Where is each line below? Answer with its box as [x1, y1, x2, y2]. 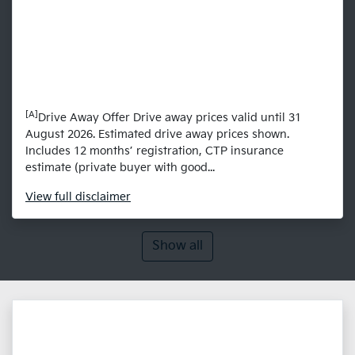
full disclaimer [55, 190, 131, 204]
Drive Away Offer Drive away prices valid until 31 [38, 111, 301, 125]
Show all [152, 239, 203, 254]
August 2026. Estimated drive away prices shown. [25, 128, 289, 142]
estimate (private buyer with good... [25, 161, 215, 175]
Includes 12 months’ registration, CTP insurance [25, 144, 284, 158]
